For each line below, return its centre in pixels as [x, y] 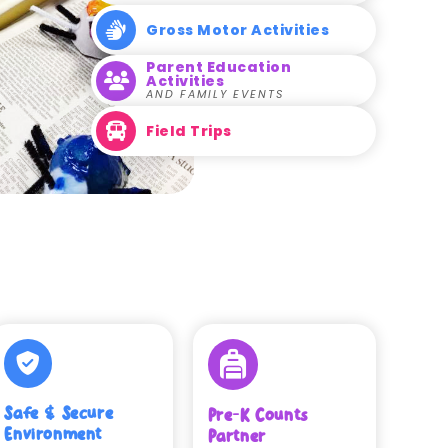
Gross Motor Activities [237, 30]
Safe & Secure [59, 413]
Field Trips [189, 131]
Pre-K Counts [257, 415]
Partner [236, 436]
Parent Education [218, 67]
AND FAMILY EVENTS [215, 94]
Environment [53, 434]
